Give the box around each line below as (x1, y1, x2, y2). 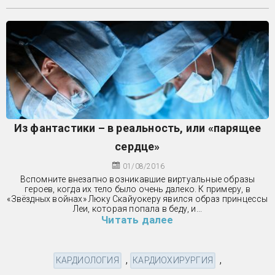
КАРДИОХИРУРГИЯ (133, 255, 214, 265)
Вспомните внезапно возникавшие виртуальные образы (20, 174, 255, 184)
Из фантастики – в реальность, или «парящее (14, 121, 261, 134)
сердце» (115, 139, 160, 153)
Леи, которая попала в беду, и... (72, 203, 203, 214)
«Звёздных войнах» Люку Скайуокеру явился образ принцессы (7, 193, 268, 204)
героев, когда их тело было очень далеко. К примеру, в (25, 184, 250, 194)
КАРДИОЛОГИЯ (55, 255, 119, 265)
